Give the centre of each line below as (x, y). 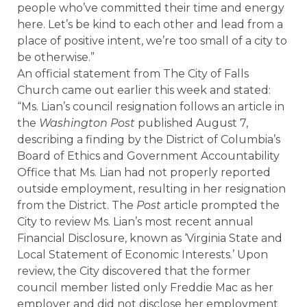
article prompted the (222, 205)
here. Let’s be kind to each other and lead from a (150, 24)
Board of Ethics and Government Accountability (148, 156)
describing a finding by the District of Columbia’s (149, 139)
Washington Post (87, 123)
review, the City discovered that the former (134, 271)
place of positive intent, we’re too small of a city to (152, 41)
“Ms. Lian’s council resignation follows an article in (151, 107)
